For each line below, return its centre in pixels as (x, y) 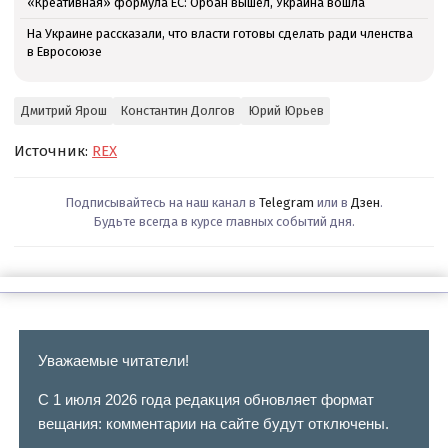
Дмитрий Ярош (63, 111)
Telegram (286, 202)
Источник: (53, 150)
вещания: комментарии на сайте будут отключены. (213, 424)
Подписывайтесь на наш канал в (162, 202)
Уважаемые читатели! (113, 361)
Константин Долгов (177, 111)
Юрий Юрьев (285, 111)
